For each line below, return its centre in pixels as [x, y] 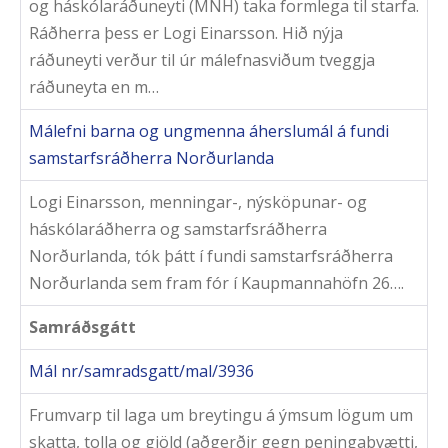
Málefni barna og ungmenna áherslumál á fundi [209, 131]
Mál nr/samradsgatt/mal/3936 [141, 371]
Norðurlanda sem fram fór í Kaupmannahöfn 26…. [216, 283]
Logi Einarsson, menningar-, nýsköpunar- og [198, 202]
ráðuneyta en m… [94, 87]
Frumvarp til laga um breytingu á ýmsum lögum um [221, 415]
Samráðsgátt [82, 327]
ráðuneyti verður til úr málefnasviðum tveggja [202, 60]
